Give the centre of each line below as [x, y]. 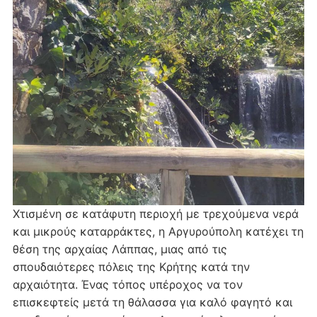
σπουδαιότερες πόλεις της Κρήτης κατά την [131, 266]
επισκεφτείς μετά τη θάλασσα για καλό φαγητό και [152, 302]
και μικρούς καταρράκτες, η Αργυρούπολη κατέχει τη [158, 231]
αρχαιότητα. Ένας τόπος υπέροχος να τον [127, 284]
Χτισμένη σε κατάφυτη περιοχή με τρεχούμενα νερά [155, 213]
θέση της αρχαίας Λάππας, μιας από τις [120, 249]
